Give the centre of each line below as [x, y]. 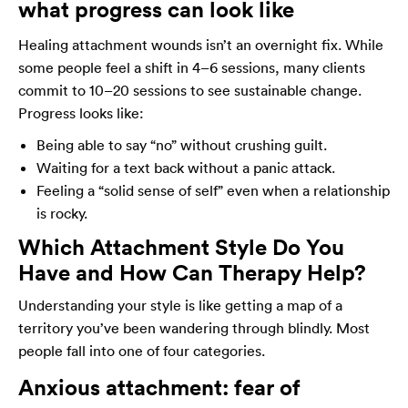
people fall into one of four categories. [142, 351]
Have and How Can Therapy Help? [192, 273]
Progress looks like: [81, 113]
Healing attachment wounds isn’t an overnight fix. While [201, 45]
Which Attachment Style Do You [181, 247]
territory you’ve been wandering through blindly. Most [194, 328]
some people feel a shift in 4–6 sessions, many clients [192, 68]
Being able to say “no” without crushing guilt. [182, 145]
